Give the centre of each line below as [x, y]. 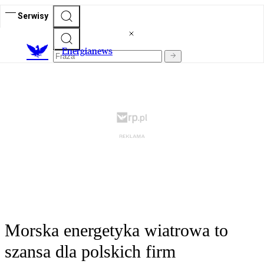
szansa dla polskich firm [90, 252]
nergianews [90, 51]
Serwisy [33, 16]
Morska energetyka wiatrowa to [116, 230]
